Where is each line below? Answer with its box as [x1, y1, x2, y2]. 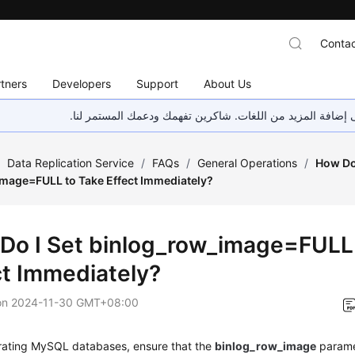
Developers [52, 76, 112, 90]
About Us [204, 76, 252, 90]
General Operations [197, 156, 298, 170]
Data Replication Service [7, 156, 135, 170]
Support [136, 76, 179, 90]
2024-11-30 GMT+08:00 [11, 296, 139, 309]
